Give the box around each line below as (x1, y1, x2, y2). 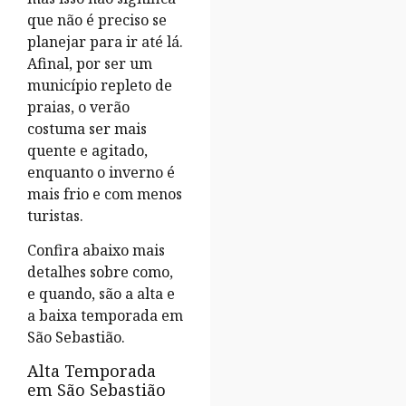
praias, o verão (27, 96, 130, 117)
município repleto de (27, 74, 172, 95)
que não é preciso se (27, 9, 167, 30)
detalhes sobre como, (27, 262, 173, 283)
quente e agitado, (27, 140, 148, 160)
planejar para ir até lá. (27, 31, 183, 52)
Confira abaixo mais (27, 240, 165, 261)
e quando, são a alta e (27, 284, 175, 304)
